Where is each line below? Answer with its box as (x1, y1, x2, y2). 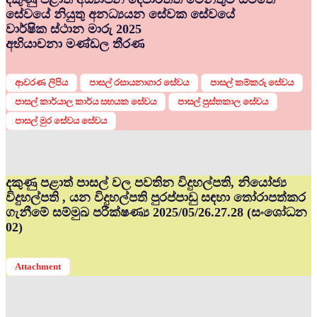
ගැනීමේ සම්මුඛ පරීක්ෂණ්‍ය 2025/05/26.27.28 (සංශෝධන (6, 205, 307, 220)
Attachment (15, 260, 61, 272)
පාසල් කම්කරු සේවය (210, 77, 294, 88)
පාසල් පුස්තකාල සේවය (178, 96, 268, 108)
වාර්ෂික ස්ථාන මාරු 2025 (6, 22, 142, 37)
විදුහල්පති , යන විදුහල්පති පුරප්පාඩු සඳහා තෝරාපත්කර (6, 190, 306, 205)
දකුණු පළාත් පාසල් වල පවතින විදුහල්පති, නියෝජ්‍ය (6, 175, 287, 190)
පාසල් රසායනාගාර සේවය (89, 77, 189, 88)
